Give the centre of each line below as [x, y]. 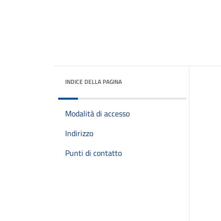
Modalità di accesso [97, 113]
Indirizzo [79, 133]
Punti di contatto [93, 153]
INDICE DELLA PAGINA [93, 82]
